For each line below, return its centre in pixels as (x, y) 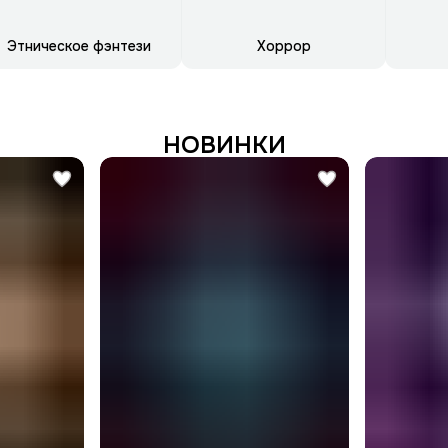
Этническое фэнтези (79, 46)
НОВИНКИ (224, 145)
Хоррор (283, 46)
